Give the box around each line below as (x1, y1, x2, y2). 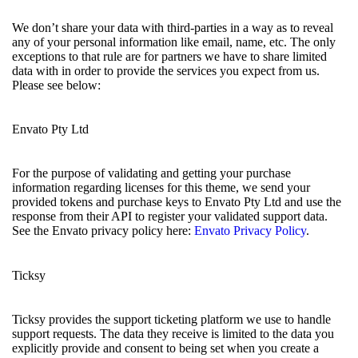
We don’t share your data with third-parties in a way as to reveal (12, 20, 333, 34)
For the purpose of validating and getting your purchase (12, 166, 291, 181)
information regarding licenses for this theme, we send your (12, 181, 310, 195)
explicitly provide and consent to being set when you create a (12, 341, 319, 355)
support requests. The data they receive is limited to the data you (12, 327, 334, 340)
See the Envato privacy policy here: (12, 224, 194, 238)
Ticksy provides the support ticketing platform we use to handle (12, 312, 331, 326)
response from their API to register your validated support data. (12, 209, 328, 224)
